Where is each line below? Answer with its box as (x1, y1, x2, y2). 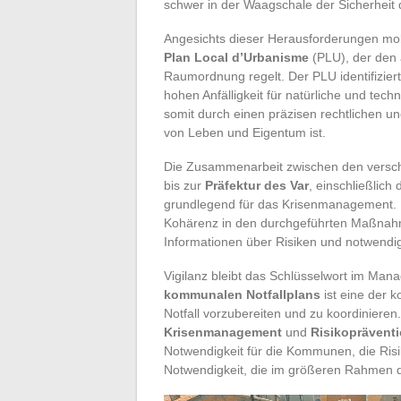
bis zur (164, 177, 205, 192)
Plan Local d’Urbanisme (164, 49, 309, 64)
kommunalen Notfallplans (164, 286, 320, 302)
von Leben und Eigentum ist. (164, 124, 326, 140)
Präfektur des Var (205, 177, 309, 192)
